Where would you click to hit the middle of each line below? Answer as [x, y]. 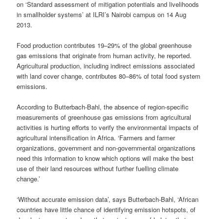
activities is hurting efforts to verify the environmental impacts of [108, 127]
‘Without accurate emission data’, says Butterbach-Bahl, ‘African [108, 199]
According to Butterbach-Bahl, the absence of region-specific [103, 107]
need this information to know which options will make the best [105, 158]
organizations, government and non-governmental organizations [106, 148]
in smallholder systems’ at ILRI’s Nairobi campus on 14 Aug [102, 14]
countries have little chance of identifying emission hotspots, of [106, 209]
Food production [40, 45]
